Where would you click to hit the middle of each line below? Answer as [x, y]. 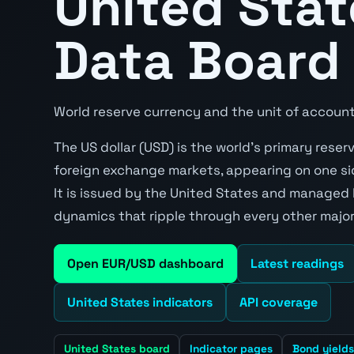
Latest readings [297, 263]
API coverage [279, 302]
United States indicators [140, 302]
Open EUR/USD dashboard [145, 263]
